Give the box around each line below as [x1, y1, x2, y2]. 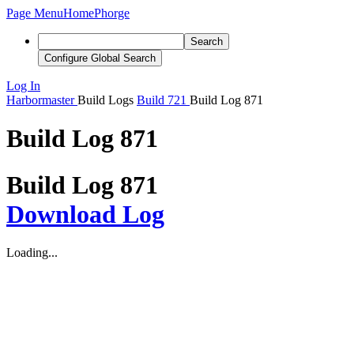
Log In [6, 79, 40, 92]
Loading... [6, 246, 58, 260]
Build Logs [77, 93, 134, 107]
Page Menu [6, 6, 63, 20]
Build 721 [137, 93, 186, 107]
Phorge [94, 6, 130, 20]
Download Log [6, 199, 164, 228]
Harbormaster [6, 93, 74, 107]
